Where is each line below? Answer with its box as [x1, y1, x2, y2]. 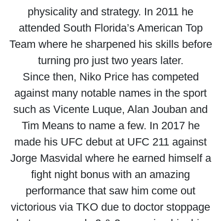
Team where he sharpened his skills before [9, 38, 212, 50]
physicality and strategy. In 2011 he [28, 5, 193, 18]
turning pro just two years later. [37, 54, 184, 67]
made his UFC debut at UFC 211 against [14, 136, 207, 148]
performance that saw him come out [26, 184, 195, 197]
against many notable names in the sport [14, 87, 207, 99]
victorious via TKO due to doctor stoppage [11, 201, 210, 213]
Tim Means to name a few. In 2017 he [21, 119, 200, 132]
